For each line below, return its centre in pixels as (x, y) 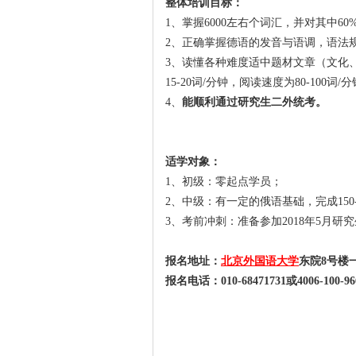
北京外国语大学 (260, 261)
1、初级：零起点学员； (224, 182)
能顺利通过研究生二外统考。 (254, 102)
